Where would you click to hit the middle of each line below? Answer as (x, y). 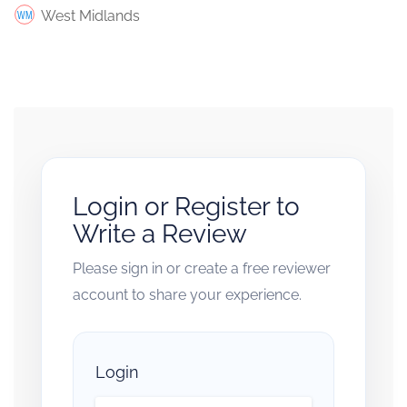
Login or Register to (186, 206)
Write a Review (160, 233)
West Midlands (90, 15)
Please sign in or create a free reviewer (202, 268)
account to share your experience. (187, 294)
